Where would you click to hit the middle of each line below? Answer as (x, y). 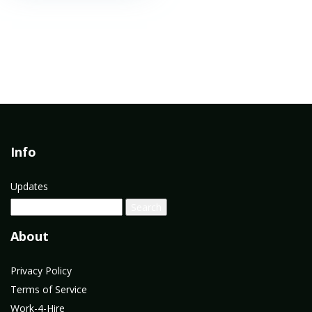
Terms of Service (49, 289)
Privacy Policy (41, 271)
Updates (29, 186)
